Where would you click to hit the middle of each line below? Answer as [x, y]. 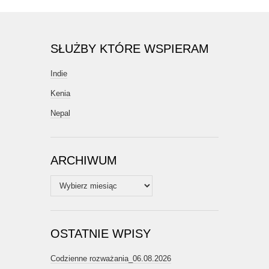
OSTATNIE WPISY [101, 234]
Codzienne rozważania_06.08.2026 [111, 259]
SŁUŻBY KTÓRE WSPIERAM [130, 49]
